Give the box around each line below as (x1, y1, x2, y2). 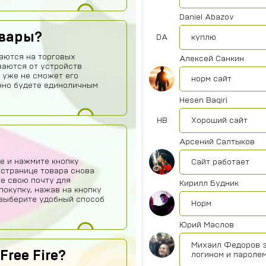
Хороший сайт (191, 116, 248, 125)
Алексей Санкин (179, 55, 244, 63)
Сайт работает (191, 158, 249, 166)
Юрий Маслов (179, 221, 234, 229)
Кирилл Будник (179, 179, 239, 188)
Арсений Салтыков (179, 138, 255, 146)
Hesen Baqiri (179, 96, 227, 104)
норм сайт (191, 75, 232, 83)
